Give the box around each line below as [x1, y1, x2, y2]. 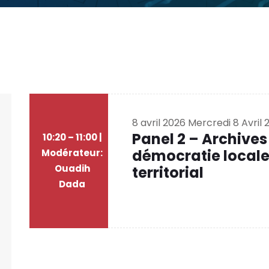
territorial [132, 163, 204, 183]
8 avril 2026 [132, 116, 189, 130]
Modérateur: [41, 147, 103, 159]
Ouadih [54, 162, 90, 175]
